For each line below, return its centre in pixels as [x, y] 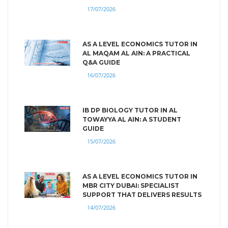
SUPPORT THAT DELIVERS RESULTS [142, 194]
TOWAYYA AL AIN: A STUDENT [132, 119]
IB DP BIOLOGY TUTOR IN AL [130, 110]
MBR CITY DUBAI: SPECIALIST [131, 185]
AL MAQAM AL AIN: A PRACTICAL [136, 53]
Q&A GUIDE [101, 62]
